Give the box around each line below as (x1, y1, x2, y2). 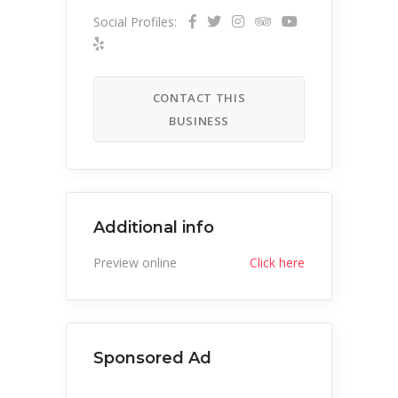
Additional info (93, 217, 214, 237)
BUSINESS (168, 112, 230, 129)
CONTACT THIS (152, 89, 246, 106)
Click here (250, 253, 305, 271)
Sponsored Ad (93, 347, 211, 368)
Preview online (93, 253, 177, 271)
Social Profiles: (93, 12, 177, 30)
